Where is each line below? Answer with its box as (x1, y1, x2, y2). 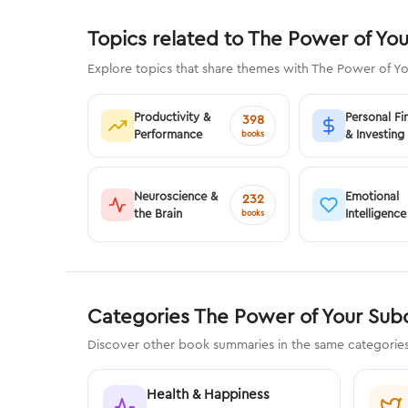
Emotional (345, 188, 400, 203)
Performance (134, 127, 202, 142)
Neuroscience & (134, 188, 218, 203)
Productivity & (134, 109, 210, 125)
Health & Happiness (147, 385, 270, 403)
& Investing (345, 127, 405, 142)
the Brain (134, 205, 182, 220)
